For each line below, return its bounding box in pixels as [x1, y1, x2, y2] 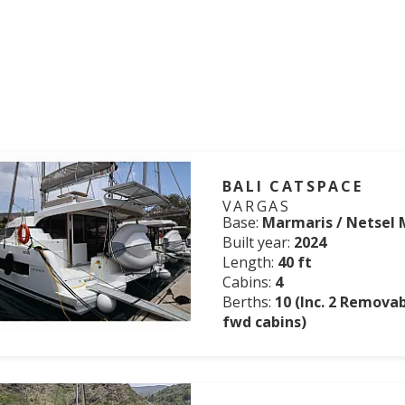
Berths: [221, 292, 275, 312]
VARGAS [221, 196, 291, 216]
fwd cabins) [221, 312, 306, 332]
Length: [221, 252, 278, 272]
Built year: [221, 232, 294, 252]
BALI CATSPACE [221, 176, 363, 196]
